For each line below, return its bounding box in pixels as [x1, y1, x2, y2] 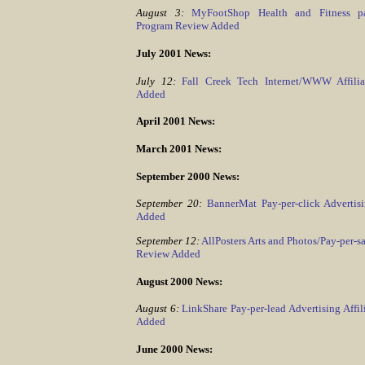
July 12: [136, 74, 176, 87]
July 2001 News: [136, 46, 211, 59]
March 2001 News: [136, 143, 222, 156]
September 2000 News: [136, 169, 240, 182]
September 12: [136, 234, 200, 247]
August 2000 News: [136, 275, 222, 288]
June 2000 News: [136, 342, 213, 355]
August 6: [136, 302, 179, 315]
